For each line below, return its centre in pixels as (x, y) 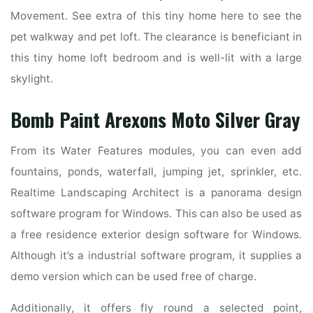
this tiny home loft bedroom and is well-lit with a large (156, 58)
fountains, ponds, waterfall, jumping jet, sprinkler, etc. (156, 172)
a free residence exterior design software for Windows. (156, 235)
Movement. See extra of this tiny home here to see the (156, 16)
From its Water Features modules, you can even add (156, 151)
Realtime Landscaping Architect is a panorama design (156, 193)
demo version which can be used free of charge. (134, 277)
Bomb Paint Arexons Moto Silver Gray (155, 119)
